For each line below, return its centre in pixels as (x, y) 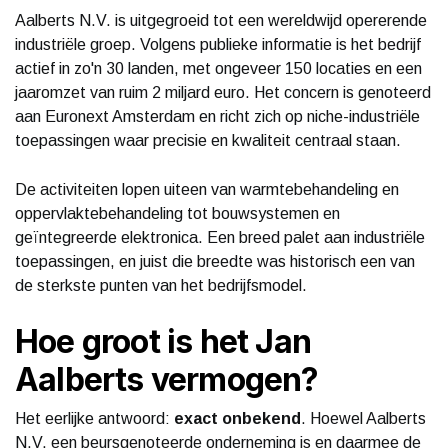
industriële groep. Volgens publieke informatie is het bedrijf (218, 44)
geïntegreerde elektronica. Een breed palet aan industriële (220, 237)
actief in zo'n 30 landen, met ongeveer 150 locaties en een (218, 68)
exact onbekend (237, 418)
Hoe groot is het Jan (163, 341)
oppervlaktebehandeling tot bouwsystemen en (177, 213)
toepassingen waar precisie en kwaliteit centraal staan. (208, 140)
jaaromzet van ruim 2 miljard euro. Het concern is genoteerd (223, 92)
